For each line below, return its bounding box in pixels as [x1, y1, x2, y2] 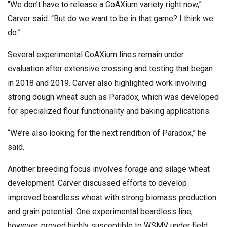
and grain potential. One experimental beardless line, [8, 206, 193, 216]
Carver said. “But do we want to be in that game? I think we [8, 13, 213, 23]
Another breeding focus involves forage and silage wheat [8, 164, 210, 174]
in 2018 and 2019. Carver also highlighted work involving [8, 78, 206, 88]
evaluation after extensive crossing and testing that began [8, 63, 213, 73]
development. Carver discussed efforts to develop [8, 178, 187, 188]
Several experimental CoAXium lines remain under [8, 49, 184, 59]
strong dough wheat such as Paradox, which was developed [8, 92, 219, 102]
